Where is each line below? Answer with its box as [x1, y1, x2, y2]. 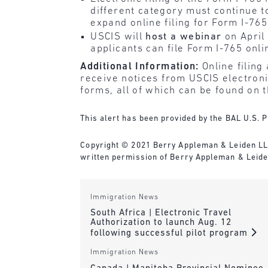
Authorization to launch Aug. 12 [90, 218, 232, 228]
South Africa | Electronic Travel [90, 209, 232, 218]
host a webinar [145, 32, 222, 42]
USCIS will [90, 32, 146, 42]
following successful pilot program [90, 229, 251, 239]
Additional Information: [80, 62, 203, 72]
